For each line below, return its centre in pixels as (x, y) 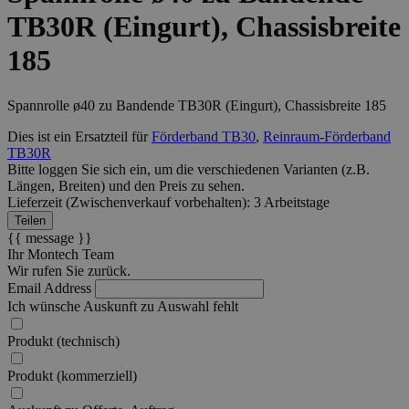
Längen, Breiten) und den (83, 185)
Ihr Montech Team (61, 254)
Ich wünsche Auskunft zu (81, 306)
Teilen (30, 220)
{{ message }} (50, 237)
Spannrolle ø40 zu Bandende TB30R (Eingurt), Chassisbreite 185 (197, 105)
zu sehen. (216, 185)
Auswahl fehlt (198, 306)
